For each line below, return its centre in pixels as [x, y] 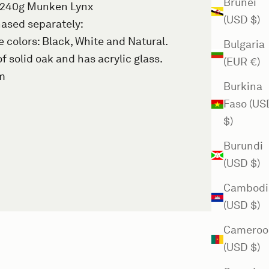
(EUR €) [242, 62]
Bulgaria [244, 44]
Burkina [243, 86]
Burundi [243, 146]
